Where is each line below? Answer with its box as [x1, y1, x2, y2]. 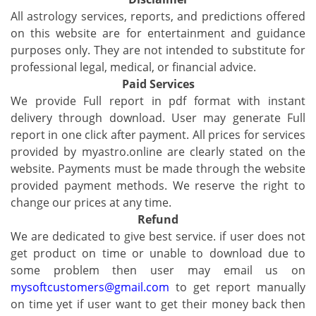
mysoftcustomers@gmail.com [11, 279, 169, 295]
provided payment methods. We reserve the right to [11, 178, 305, 193]
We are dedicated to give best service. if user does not [11, 229, 305, 244]
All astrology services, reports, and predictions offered [11, 8, 305, 24]
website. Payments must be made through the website [11, 161, 305, 176]
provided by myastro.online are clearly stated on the [11, 144, 305, 159]
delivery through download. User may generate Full [11, 110, 305, 126]
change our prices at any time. [11, 195, 171, 210]
